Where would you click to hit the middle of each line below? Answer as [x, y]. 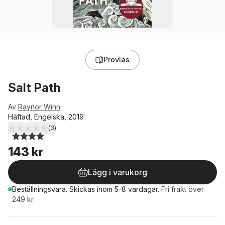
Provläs [117, 60]
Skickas [83, 189]
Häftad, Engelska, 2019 [46, 117]
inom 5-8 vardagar [127, 189]
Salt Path [34, 88]
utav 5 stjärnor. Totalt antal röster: [74, 132]
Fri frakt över [183, 189]
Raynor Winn [39, 107]
